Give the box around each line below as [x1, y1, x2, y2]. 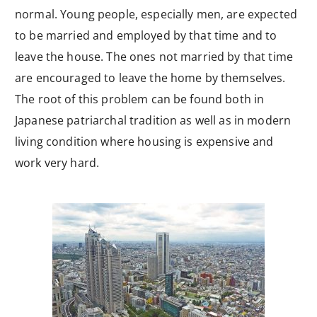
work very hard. [15, 154, 103, 171]
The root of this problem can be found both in [15, 91, 265, 107]
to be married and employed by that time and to [15, 27, 277, 43]
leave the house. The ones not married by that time [15, 48, 294, 64]
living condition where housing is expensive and [15, 133, 274, 149]
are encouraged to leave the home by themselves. [15, 69, 286, 86]
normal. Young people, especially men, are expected [15, 6, 298, 22]
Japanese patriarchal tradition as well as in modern [15, 112, 292, 128]
